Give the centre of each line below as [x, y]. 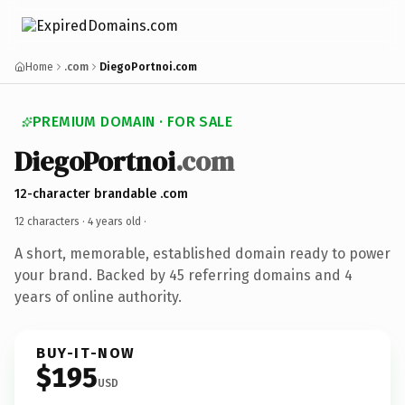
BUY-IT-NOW [86, 353]
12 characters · [51, 221]
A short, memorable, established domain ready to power [202, 253]
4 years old [114, 221]
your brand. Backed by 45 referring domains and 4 [184, 275]
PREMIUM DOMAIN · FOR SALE [132, 122]
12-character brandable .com [101, 193]
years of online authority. [98, 297]
